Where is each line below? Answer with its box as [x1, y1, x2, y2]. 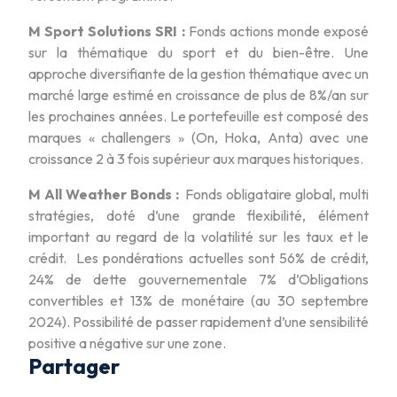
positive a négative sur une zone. [28, 333, 226, 352]
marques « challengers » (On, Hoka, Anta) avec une [28, 128, 369, 146]
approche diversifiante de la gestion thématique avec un [28, 64, 369, 82]
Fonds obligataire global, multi [178, 184, 370, 203]
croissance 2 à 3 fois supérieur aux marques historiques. [28, 149, 363, 167]
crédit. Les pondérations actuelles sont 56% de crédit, [28, 248, 369, 267]
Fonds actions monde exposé [184, 21, 369, 40]
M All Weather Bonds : [28, 184, 179, 203]
